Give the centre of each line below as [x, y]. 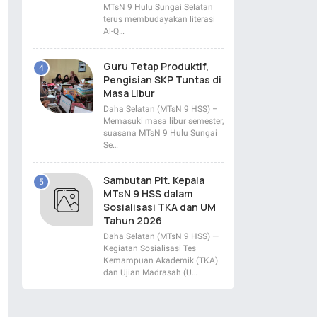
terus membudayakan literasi [159, 19]
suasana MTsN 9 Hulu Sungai [160, 133]
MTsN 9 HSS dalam [148, 193]
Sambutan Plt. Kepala [154, 180]
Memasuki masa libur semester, [163, 121]
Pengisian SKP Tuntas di [162, 79]
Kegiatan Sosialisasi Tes [150, 248]
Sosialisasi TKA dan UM [160, 207]
